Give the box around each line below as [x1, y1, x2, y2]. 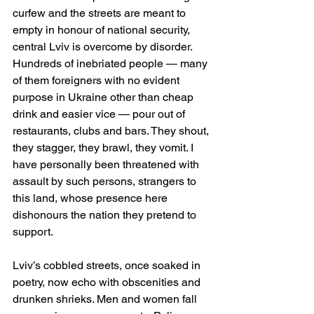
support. [13, 224, 53, 238]
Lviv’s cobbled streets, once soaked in [13, 258, 203, 272]
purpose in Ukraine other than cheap [13, 90, 196, 104]
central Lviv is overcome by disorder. [13, 39, 195, 53]
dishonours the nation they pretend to [13, 207, 199, 221]
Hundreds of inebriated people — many [13, 56, 210, 70]
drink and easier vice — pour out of [13, 107, 188, 121]
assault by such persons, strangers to [13, 174, 199, 188]
